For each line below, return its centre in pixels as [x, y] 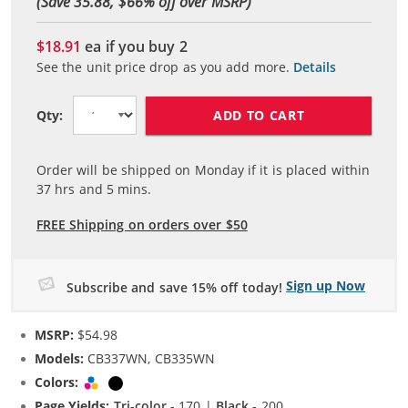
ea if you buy [130, 47]
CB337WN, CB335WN [149, 358]
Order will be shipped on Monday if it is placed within [203, 170]
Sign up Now [326, 286]
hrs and [79, 189]
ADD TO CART [259, 115]
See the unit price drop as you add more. [163, 67]
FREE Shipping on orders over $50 [142, 225]
